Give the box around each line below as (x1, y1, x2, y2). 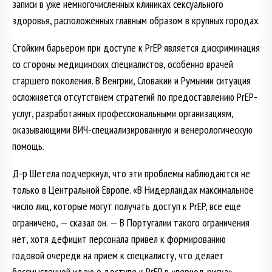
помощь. (12, 138, 44, 153)
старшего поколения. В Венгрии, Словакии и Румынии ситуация (12, 73, 251, 87)
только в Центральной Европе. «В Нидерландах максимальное (12, 182, 254, 197)
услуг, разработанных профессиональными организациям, (12, 106, 233, 120)
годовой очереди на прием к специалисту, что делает (12, 248, 224, 262)
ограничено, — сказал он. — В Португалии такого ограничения (12, 215, 250, 229)
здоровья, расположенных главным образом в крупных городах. (12, 13, 260, 27)
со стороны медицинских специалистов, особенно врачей (12, 56, 233, 71)
